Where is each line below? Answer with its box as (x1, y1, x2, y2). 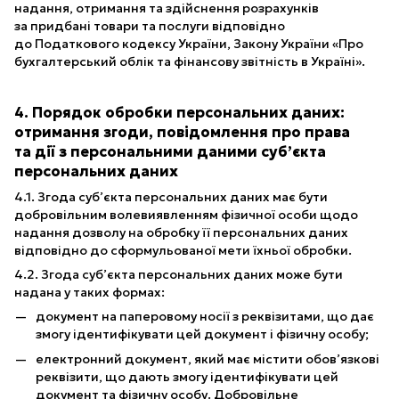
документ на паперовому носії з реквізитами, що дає (36, 307, 374, 324)
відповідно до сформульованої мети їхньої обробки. (14, 241, 352, 258)
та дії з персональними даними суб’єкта (14, 142, 326, 161)
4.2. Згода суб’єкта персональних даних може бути (14, 265, 343, 282)
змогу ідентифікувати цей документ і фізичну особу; (36, 325, 369, 342)
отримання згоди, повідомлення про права (14, 122, 350, 142)
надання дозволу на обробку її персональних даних (14, 224, 348, 240)
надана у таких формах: (14, 283, 165, 300)
